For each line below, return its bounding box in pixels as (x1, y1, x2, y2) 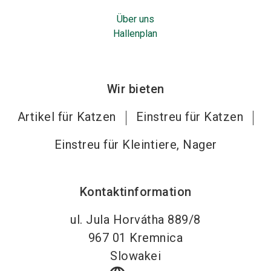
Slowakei (110, 249, 161, 263)
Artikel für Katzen (17, 109, 116, 124)
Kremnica (129, 230, 183, 245)
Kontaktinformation (79, 184, 192, 199)
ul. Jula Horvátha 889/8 (70, 212, 201, 227)
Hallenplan (113, 28, 158, 39)
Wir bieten (106, 82, 165, 96)
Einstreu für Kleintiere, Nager (54, 137, 217, 152)
